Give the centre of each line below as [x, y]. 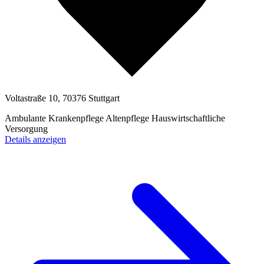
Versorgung [26, 128]
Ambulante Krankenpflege [55, 118]
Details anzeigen [35, 139]
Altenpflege [128, 118]
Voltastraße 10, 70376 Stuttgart [62, 98]
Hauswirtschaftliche [188, 118]
